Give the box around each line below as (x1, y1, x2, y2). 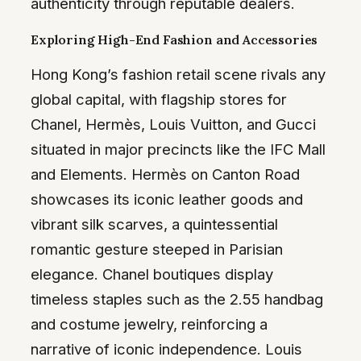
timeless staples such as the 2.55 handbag (31, 290, 323, 309)
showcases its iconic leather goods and (31, 190, 303, 209)
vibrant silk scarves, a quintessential (31, 215, 278, 234)
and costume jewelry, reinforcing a (31, 315, 268, 334)
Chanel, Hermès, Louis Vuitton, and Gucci (31, 115, 316, 134)
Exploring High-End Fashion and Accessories (31, 31, 318, 48)
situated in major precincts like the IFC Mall (31, 140, 326, 159)
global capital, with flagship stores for (31, 90, 287, 109)
